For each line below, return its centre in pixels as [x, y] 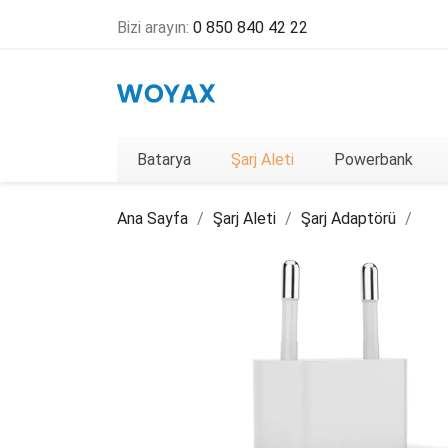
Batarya [164, 159]
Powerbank [373, 159]
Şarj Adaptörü [348, 218]
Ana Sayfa [152, 218]
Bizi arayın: [155, 27]
